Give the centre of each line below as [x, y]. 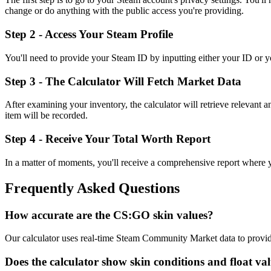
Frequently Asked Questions [92, 188]
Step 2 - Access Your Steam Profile [89, 34]
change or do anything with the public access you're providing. [124, 11]
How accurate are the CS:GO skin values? [109, 215]
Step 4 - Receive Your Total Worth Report [108, 139]
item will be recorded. [46, 116]
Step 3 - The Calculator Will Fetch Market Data [123, 81]
